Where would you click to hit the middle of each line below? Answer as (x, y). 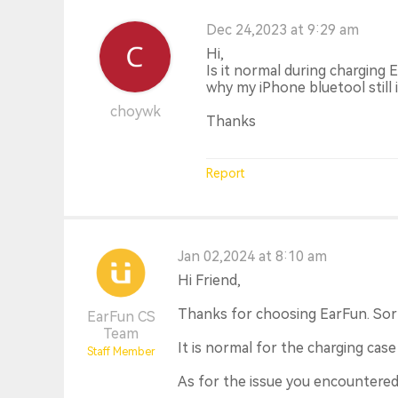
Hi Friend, (209, 280)
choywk (135, 111)
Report (226, 173)
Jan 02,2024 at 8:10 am (252, 256)
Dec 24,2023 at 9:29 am (283, 30)
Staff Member (121, 352)
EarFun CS (121, 317)
